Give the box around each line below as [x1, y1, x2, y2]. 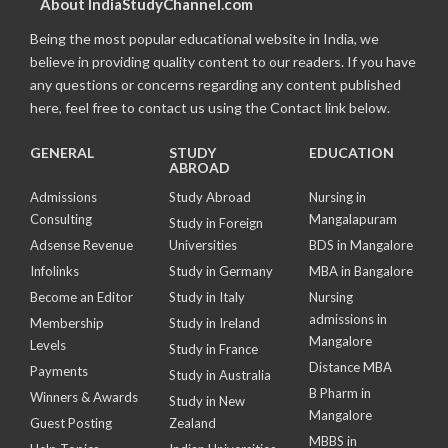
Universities [169, 236, 238, 253]
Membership [30, 314, 104, 331]
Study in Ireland [169, 314, 261, 331]
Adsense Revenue [30, 236, 133, 253]
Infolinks [30, 262, 79, 279]
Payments [30, 362, 88, 379]
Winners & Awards [30, 388, 138, 405]
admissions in [308, 310, 387, 327]
